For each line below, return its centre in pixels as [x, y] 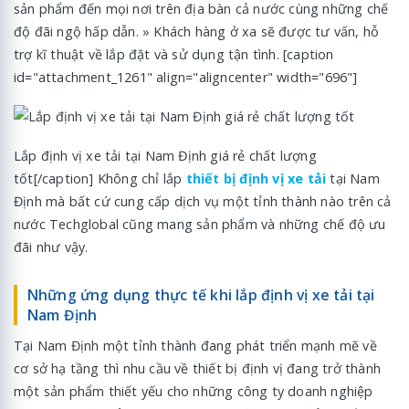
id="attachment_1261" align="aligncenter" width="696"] [186, 77]
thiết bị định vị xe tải [256, 178]
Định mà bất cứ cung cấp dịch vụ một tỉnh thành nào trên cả [203, 201]
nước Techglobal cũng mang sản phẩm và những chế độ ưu [200, 224]
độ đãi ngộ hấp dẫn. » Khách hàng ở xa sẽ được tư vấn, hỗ [197, 31]
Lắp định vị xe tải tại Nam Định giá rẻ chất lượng [165, 155]
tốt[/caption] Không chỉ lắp [100, 178]
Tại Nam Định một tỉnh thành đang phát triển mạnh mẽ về [195, 346]
